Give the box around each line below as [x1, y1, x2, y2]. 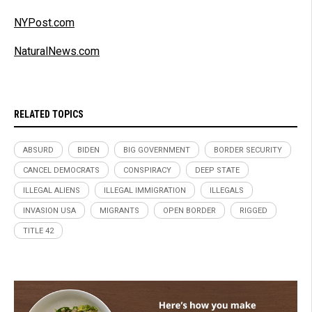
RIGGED [240, 205, 267, 215]
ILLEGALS [210, 185, 244, 195]
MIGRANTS [100, 205, 139, 215]
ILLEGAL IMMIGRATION [104, 185, 186, 195]
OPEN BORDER [163, 205, 216, 215]
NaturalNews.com [14, 44, 100, 58]
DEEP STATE [195, 165, 240, 175]
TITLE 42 [23, 226, 54, 235]
